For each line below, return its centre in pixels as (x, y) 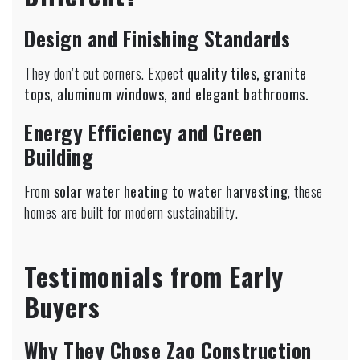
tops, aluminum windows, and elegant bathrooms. (166, 94)
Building (59, 156)
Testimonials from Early (154, 276)
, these (305, 191)
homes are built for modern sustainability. (131, 212)
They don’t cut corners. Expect (106, 73)
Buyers (62, 306)
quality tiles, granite (247, 73)
